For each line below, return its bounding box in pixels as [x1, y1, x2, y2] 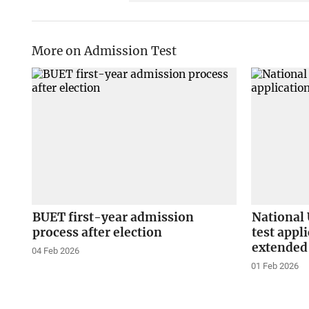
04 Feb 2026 [31, 245, 79, 256]
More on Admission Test [31, 43, 177, 59]
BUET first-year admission [32, 209, 194, 225]
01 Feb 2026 [251, 260, 299, 271]
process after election [32, 224, 162, 240]
